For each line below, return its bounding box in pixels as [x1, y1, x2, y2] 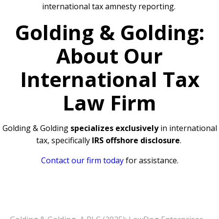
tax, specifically [36, 134, 92, 146]
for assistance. [123, 154, 178, 166]
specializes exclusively [70, 122, 158, 133]
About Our [56, 41, 163, 69]
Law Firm [63, 88, 156, 116]
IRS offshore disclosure [91, 134, 180, 146]
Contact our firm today [41, 154, 124, 166]
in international [158, 122, 217, 133]
